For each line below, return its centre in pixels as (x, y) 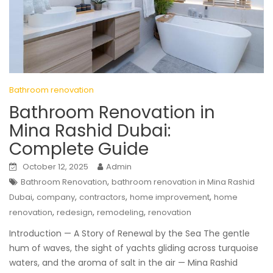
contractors (102, 197)
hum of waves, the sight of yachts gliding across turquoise (134, 248)
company (56, 197)
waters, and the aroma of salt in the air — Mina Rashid (123, 263)
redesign (75, 213)
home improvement (170, 197)
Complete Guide (79, 149)
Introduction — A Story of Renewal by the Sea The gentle (129, 234)
